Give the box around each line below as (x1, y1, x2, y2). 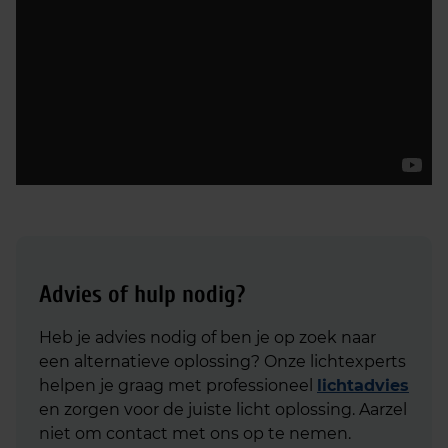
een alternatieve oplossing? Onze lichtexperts (39, 352, 406, 371)
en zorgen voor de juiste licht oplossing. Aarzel (39, 400, 407, 419)
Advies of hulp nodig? (39, 281, 245, 308)
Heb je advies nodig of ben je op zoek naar (39, 328, 376, 347)
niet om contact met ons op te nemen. (39, 424, 351, 443)
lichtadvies (317, 376, 409, 395)
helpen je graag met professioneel (39, 376, 317, 395)
